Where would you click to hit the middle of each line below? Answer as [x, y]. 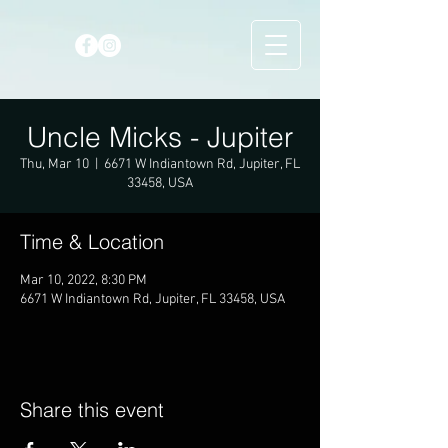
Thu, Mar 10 [54, 164]
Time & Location [92, 241]
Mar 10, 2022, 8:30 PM [83, 280]
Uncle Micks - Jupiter [160, 137]
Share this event [92, 409]
